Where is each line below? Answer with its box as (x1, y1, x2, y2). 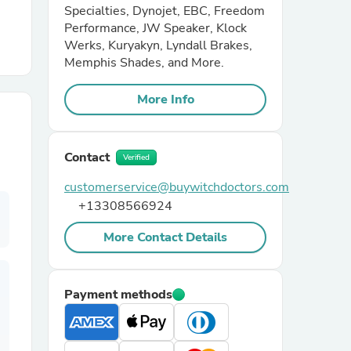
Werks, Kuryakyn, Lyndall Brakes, (64, 37, 252, 54)
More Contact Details (103, 229, 227, 246)
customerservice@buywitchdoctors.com (64, 179, 289, 196)
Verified (123, 152, 150, 163)
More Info (136, 91, 194, 108)
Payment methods (64, 286, 172, 303)
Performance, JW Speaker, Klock (64, 20, 247, 37)
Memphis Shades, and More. (64, 54, 224, 71)
